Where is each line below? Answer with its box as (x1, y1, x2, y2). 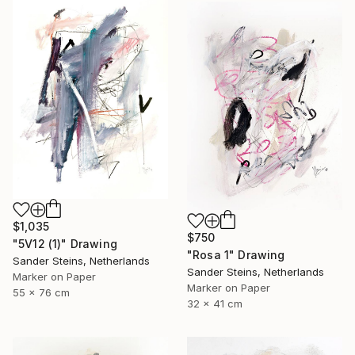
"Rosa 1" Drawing (187, 247, 285, 261)
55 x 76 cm (13, 285, 70, 299)
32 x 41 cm (187, 296, 242, 310)
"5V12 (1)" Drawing (13, 236, 117, 250)
